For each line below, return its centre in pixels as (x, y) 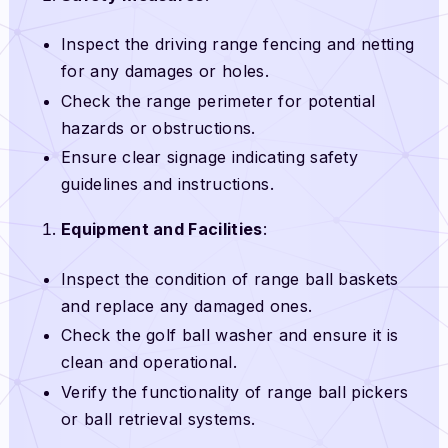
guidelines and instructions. (167, 184)
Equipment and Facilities (161, 229)
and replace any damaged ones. (186, 305)
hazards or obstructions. (158, 127)
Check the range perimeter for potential (218, 100)
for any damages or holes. (164, 71)
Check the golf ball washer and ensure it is (229, 335)
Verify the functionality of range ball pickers (234, 391)
